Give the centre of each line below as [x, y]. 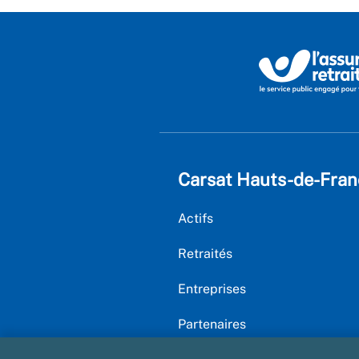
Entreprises [212, 288]
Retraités [205, 253]
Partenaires [212, 324]
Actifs [196, 218]
